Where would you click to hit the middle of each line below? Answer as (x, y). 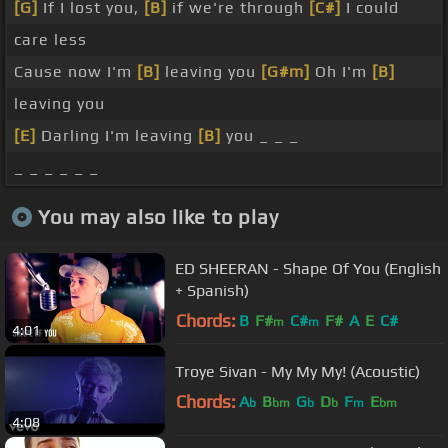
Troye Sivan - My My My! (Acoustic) (297, 371)
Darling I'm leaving (117, 136)
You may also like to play (158, 216)
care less (50, 40)
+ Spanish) (212, 290)
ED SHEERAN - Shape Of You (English (308, 268)
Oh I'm (341, 72)
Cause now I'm (75, 72)
